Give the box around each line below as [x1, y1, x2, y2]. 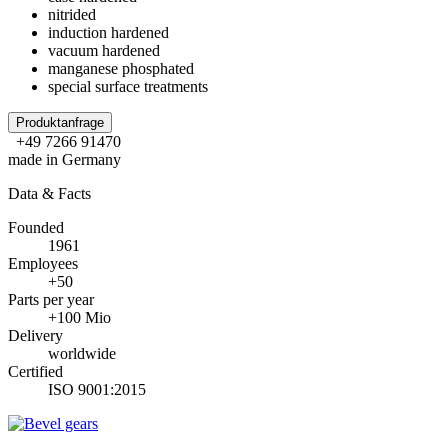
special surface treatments [48, 78, 208, 95]
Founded [8, 219, 64, 236]
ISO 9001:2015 [48, 381, 146, 398]
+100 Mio [48, 309, 111, 326]
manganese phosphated [48, 60, 194, 77]
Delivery [8, 327, 63, 344]
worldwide [48, 345, 116, 362]
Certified [8, 363, 63, 380]
